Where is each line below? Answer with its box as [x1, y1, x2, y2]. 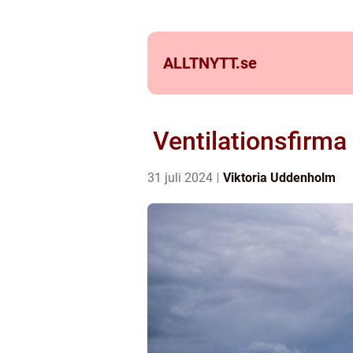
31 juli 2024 [147, 170, 216, 185]
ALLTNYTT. [163, 54, 240, 72]
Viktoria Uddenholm [223, 170, 336, 185]
